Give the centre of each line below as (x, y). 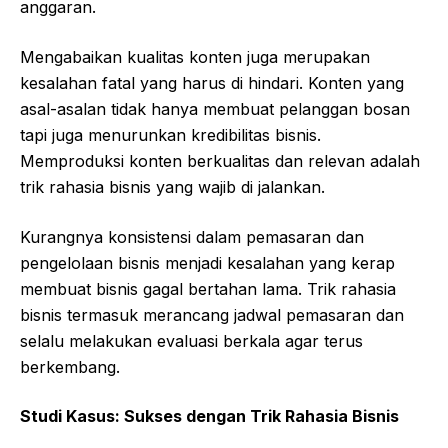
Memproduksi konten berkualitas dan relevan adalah (220, 161)
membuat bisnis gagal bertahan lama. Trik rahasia (208, 289)
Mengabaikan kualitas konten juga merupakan (195, 57)
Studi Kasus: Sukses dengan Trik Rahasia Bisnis (209, 416)
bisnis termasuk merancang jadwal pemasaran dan (212, 315)
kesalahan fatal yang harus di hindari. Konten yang (212, 83)
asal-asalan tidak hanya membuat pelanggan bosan (215, 109)
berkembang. (70, 367)
